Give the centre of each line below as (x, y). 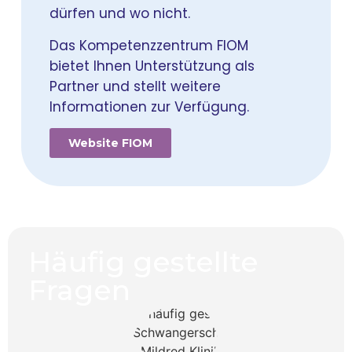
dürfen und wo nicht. (120, 14)
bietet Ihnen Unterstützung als (152, 66)
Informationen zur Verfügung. (150, 106)
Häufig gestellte (143, 261)
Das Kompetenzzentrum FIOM (149, 45)
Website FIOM (111, 143)
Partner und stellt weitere (136, 86)
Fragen (79, 290)
